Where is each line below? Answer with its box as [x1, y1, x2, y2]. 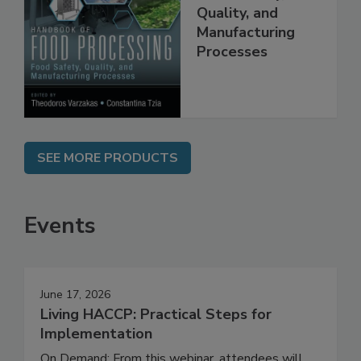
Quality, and [197, 36, 278, 56]
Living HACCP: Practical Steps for [40, 338, 272, 359]
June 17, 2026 [40, 321, 110, 337]
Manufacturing [197, 56, 295, 76]
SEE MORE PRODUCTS [37, 183, 178, 201]
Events [24, 244, 96, 276]
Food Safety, [197, 17, 284, 37]
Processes [197, 75, 268, 95]
